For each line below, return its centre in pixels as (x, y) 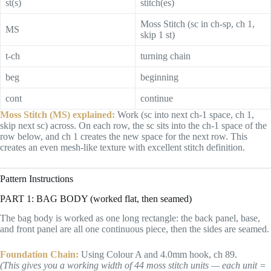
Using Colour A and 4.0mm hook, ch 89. (158, 255)
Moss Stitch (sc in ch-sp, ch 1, (198, 24)
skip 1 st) (158, 34)
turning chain (165, 56)
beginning (159, 77)
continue (157, 98)
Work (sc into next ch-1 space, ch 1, (184, 114)
